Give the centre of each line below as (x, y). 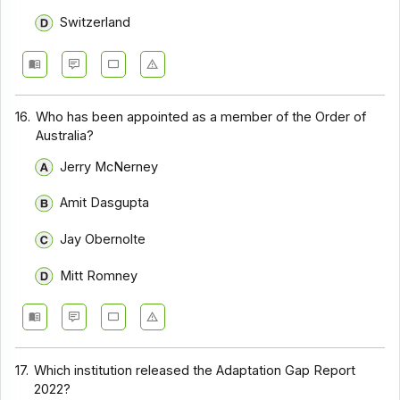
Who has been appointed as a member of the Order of (201, 117)
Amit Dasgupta (104, 203)
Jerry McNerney (108, 167)
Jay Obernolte (102, 239)
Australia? (65, 136)
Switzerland (95, 22)
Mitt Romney (98, 275)
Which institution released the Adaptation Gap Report (195, 370)
